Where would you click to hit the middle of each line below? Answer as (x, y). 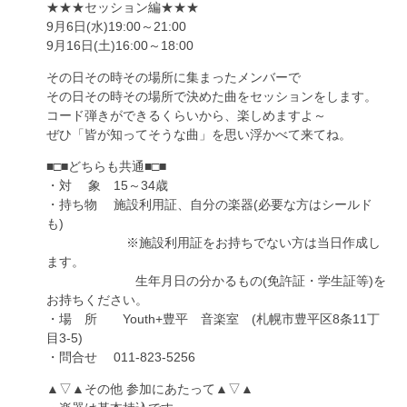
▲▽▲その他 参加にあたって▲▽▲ (150, 389)
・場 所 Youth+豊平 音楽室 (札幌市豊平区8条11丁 (213, 319)
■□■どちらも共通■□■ (106, 166)
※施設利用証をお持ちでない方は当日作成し (213, 243)
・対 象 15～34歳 (107, 185)
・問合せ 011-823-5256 (121, 357)
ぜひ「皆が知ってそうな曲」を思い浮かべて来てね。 (199, 134)
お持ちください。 (97, 300)
